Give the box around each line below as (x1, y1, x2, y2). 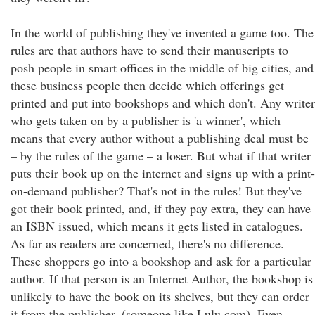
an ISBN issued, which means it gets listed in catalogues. (11, 217, 303, 234)
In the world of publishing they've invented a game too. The (11, 24, 314, 41)
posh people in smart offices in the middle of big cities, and (11, 59, 314, 76)
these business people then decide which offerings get (11, 77, 284, 94)
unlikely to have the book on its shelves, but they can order (11, 288, 309, 304)
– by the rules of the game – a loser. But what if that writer (11, 147, 311, 164)
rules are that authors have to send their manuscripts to (11, 41, 288, 58)
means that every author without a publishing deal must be (11, 129, 309, 146)
